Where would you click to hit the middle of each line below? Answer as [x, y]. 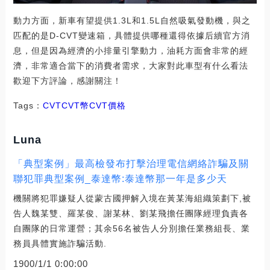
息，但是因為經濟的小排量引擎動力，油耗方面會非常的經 [130, 50]
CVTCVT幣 [66, 105]
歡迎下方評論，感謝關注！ [67, 80]
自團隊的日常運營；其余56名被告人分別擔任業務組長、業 [131, 228]
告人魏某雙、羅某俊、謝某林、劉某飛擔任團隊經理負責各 [130, 213]
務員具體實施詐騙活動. [60, 243]
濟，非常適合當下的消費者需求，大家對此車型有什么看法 [130, 65]
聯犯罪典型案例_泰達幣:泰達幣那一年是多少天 [120, 178]
